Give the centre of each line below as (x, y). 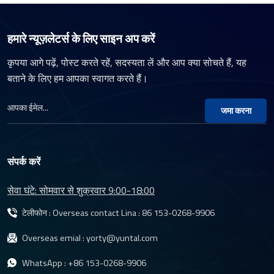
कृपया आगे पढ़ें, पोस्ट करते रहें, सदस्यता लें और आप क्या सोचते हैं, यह (127, 62)
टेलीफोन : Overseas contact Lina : (82, 213)
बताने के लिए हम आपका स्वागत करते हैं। (78, 78)
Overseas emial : (54, 238)
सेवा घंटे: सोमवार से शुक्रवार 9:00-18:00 (81, 190)
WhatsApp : (45, 263)
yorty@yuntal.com (122, 238)
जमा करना (236, 110)
